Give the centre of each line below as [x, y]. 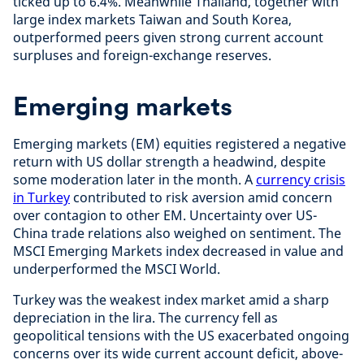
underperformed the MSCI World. [128, 269]
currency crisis [301, 179]
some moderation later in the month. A [134, 179]
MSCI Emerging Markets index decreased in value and [178, 251]
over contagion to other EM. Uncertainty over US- [165, 215]
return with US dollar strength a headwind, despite [169, 161]
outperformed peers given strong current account [168, 37]
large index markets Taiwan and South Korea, [152, 19]
